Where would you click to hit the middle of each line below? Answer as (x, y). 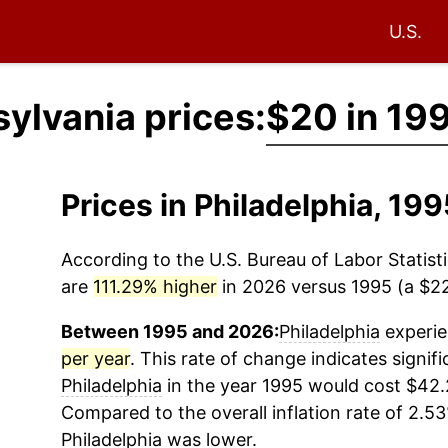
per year (95, 358)
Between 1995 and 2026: (169, 331)
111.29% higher (154, 286)
